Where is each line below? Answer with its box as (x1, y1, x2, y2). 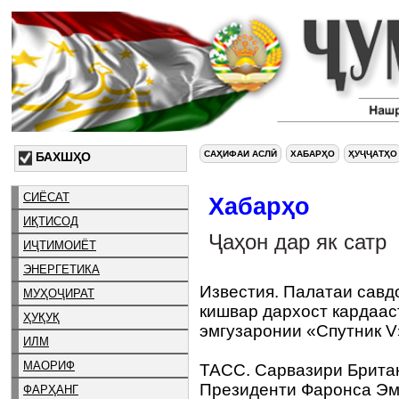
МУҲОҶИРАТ (23, 286, 94, 300)
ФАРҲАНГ (23, 382, 78, 396)
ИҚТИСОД (23, 214, 78, 228)
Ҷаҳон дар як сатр (208, 230, 387, 254)
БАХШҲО (36, 150, 91, 164)
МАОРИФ (23, 358, 75, 372)
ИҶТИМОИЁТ (23, 238, 96, 252)
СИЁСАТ (23, 190, 69, 204)
